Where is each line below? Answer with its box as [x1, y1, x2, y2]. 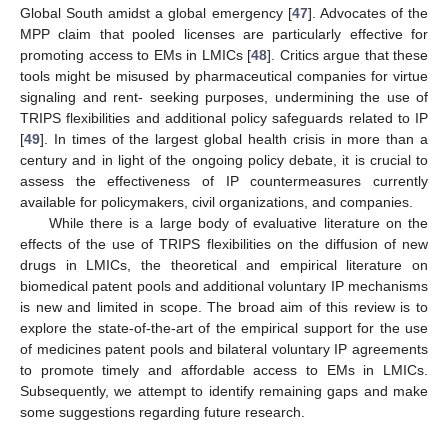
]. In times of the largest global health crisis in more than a [40, 131, 428, 148]
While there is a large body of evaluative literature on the [48, 215, 428, 232]
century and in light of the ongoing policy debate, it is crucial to [20, 152, 428, 169]
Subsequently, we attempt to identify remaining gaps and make [20, 383, 428, 400]
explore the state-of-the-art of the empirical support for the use [20, 320, 428, 337]
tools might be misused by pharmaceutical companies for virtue [20, 68, 428, 85]
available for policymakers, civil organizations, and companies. [20, 194, 413, 211]
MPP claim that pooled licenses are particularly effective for [20, 26, 428, 43]
